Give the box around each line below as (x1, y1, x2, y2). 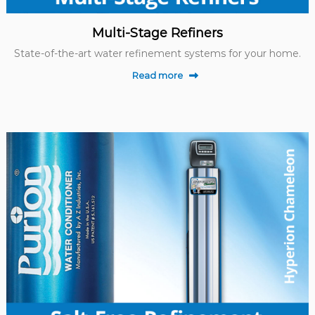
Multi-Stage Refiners (92, 25, 223, 41)
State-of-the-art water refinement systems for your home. (14, 47, 301, 60)
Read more (132, 70, 183, 82)
